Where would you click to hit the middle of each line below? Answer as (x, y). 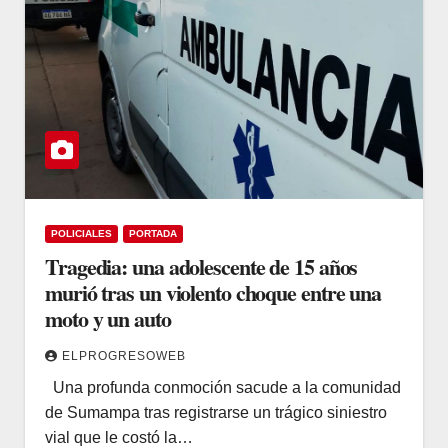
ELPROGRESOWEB (124, 355)
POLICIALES (81, 233)
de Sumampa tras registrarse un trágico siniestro (216, 412)
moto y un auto (108, 318)
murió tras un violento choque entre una (213, 292)
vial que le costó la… (119, 437)
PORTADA (153, 233)
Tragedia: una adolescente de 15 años (201, 266)
